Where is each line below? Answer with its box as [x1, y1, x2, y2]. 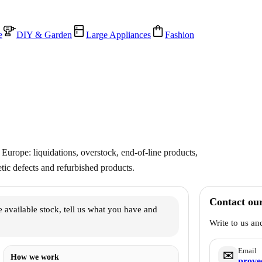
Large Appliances [86, 30, 151, 40]
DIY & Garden [16, 30, 72, 40]
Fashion [165, 30, 194, 40]
